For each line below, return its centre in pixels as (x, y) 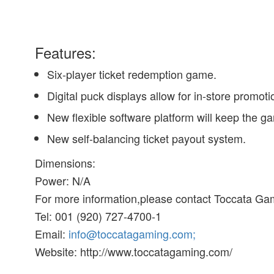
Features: (66, 52)
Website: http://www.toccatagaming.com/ (134, 251)
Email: (52, 234)
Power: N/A (63, 180)
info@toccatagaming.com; (132, 234)
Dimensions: (65, 163)
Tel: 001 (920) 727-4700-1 (98, 216)
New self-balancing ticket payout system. (147, 138)
